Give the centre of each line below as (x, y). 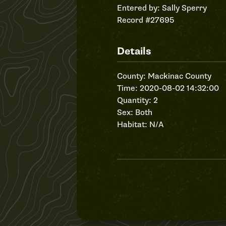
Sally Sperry (184, 8)
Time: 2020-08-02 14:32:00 (168, 88)
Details (134, 51)
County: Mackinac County (164, 76)
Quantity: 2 (137, 100)
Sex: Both (135, 112)
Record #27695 (146, 20)
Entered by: (139, 8)
